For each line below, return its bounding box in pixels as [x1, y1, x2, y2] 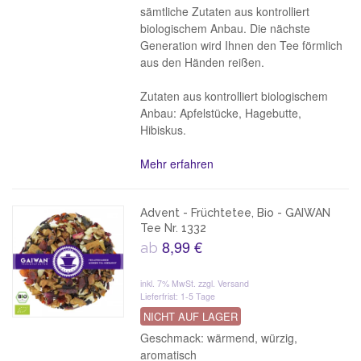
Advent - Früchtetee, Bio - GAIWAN [140, 206, 331, 219]
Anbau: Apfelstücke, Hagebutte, [140, 105, 302, 121]
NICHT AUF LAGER [143, 309, 239, 324]
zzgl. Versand [198, 277, 250, 289]
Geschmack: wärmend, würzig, [140, 330, 298, 346]
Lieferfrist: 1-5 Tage [140, 290, 216, 302]
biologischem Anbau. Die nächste [140, 20, 311, 36]
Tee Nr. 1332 [140, 222, 207, 234]
